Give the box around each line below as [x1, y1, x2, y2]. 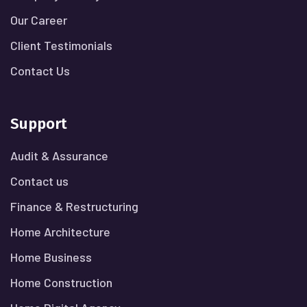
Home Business [10, 249, 92, 265]
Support [10, 114, 67, 133]
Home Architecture [10, 224, 110, 239]
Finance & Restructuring [10, 199, 138, 214]
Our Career [10, 12, 67, 27]
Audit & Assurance [10, 148, 108, 163]
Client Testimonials [10, 38, 112, 53]
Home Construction [10, 275, 112, 290]
